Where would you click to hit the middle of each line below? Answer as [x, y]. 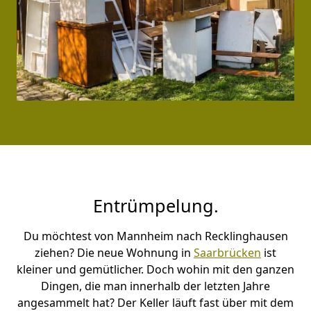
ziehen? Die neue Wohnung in [114, 253]
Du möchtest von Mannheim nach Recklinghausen [155, 236]
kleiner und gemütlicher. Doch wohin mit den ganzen [155, 269]
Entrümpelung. [155, 205]
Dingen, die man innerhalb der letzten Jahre [155, 286]
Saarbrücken [227, 253]
